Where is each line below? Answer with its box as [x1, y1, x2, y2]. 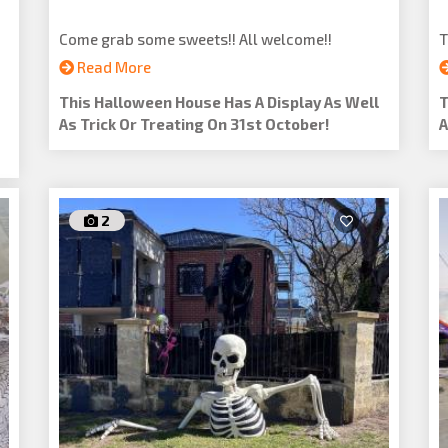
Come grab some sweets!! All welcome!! [59, 30, 332, 48]
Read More [74, 58, 151, 76]
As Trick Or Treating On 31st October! [59, 115, 329, 133]
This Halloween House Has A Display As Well [59, 93, 379, 111]
